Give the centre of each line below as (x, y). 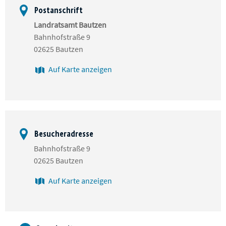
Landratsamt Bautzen (70, 25)
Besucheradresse (63, 134)
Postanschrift (58, 10)
